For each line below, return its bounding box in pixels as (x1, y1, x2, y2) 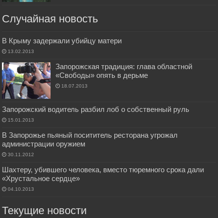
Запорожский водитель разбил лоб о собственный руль (2, 105, 190, 113)
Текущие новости (2, 204, 87, 217)
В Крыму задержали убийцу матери (2, 36, 122, 45)
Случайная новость (2, 13, 98, 25)
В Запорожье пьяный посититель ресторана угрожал (2, 130, 178, 139)
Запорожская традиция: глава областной (55, 62, 193, 71)
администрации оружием (2, 139, 86, 148)
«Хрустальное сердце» (2, 174, 80, 182)
